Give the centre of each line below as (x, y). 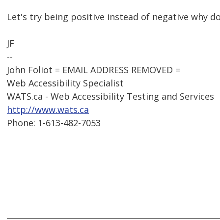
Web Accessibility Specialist (65, 83)
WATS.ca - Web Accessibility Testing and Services (110, 96)
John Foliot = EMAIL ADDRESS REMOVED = (94, 70)
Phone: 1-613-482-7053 (54, 123)
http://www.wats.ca (48, 110)
